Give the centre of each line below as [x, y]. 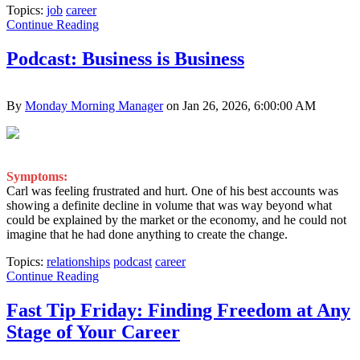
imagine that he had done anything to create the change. [147, 235]
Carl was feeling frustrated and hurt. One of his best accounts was [172, 191]
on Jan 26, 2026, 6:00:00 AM [239, 106]
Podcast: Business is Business [125, 59]
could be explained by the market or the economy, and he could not [176, 220]
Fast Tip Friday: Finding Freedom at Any [178, 311]
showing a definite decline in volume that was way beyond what [169, 206]
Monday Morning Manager [94, 106]
